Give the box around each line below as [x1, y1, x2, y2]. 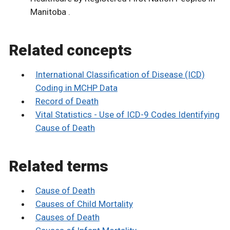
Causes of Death [35, 212, 100, 223]
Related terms [9, 157, 108, 176]
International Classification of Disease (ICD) [35, 69, 205, 80]
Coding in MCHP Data [35, 83, 118, 93]
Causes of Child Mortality [35, 199, 133, 209]
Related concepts [9, 41, 132, 60]
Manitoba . [30, 7, 70, 17]
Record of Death [35, 96, 99, 107]
